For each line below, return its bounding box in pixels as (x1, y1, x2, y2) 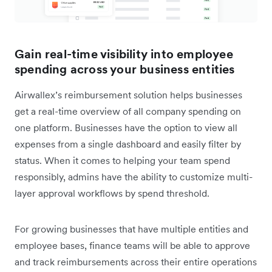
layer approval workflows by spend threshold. (15, 187, 212, 200)
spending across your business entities (15, 61, 235, 78)
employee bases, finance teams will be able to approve (15, 239, 250, 252)
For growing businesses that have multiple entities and (15, 223, 248, 236)
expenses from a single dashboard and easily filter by (15, 138, 241, 151)
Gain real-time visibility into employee (15, 46, 233, 63)
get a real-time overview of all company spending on (15, 105, 241, 118)
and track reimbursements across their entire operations (15, 256, 257, 268)
